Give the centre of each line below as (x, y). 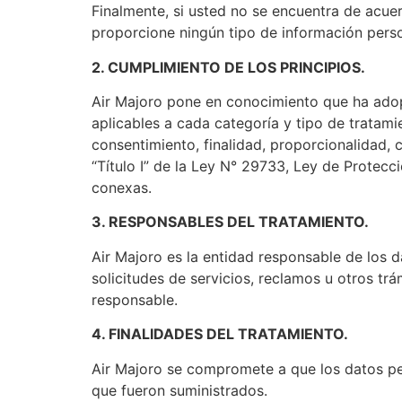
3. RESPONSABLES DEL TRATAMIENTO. (230, 222)
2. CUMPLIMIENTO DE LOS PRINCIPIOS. (228, 67)
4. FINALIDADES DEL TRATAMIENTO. (220, 334)
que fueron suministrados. (179, 390)
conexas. (122, 187)
